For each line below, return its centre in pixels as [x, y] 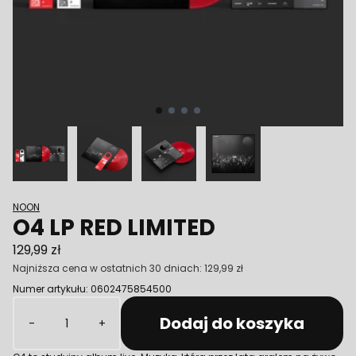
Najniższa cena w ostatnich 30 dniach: [108, 268]
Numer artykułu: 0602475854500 [92, 289]
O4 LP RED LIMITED [114, 228]
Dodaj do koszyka [232, 323]
